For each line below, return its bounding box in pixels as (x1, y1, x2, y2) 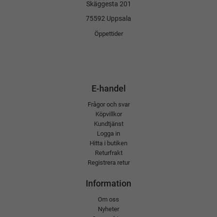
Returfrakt (94, 149, 123, 157)
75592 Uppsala (86, 15, 131, 23)
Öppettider (94, 30, 123, 38)
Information (86, 178, 131, 189)
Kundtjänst (93, 120, 124, 128)
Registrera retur (87, 159, 130, 167)
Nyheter (98, 205, 119, 213)
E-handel (91, 83, 126, 94)
